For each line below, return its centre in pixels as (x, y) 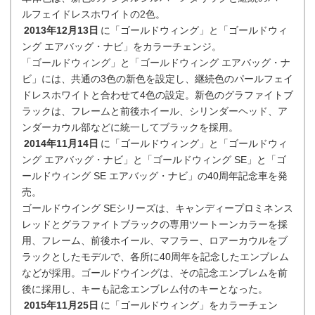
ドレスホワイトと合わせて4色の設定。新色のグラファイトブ (157, 95)
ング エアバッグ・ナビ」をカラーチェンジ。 (122, 46)
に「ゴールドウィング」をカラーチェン (189, 305)
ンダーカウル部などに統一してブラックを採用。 (130, 127)
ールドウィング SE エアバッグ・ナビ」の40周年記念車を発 (155, 176)
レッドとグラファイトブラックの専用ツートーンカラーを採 (155, 224)
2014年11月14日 (61, 143)
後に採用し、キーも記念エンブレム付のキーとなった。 (145, 289)
